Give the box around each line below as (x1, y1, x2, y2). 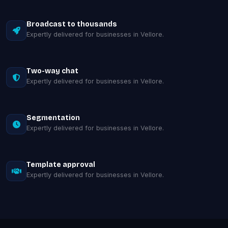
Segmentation (26, 113, 80, 122)
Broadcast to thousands (26, 20, 117, 28)
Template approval (26, 160, 95, 169)
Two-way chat (26, 67, 78, 75)
